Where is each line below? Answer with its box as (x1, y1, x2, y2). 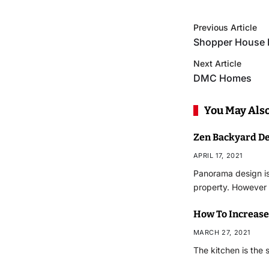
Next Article (193, 58, 241, 68)
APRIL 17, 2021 (193, 151, 243, 160)
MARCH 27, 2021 (193, 228, 251, 237)
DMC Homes (193, 71, 252, 84)
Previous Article (193, 22, 257, 32)
